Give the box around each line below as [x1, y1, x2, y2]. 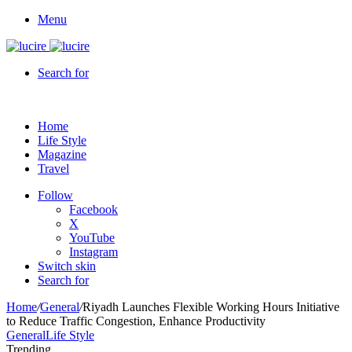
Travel [38, 162, 69, 175]
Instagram [69, 245, 118, 258]
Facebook [69, 203, 118, 216]
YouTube [69, 231, 115, 244]
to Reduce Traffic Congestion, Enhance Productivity [6, 314, 266, 328]
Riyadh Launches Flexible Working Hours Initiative [82, 300, 339, 313]
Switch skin [38, 259, 96, 273]
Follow [38, 189, 73, 202]
